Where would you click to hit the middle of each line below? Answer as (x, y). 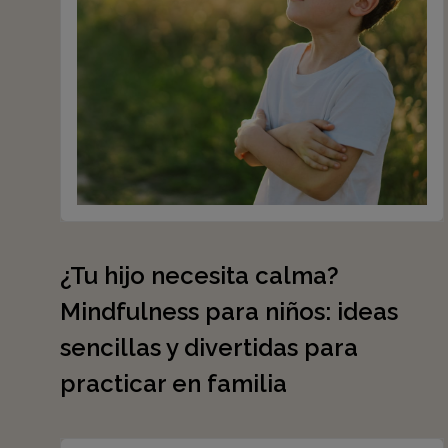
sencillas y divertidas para (209, 347)
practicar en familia (173, 383)
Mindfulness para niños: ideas (229, 311)
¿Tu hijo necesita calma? (199, 275)
